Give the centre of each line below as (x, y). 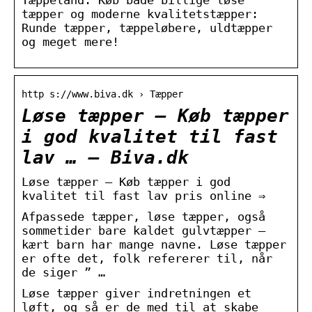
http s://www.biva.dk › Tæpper (102, 94)
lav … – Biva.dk (105, 157)
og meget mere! (70, 41)
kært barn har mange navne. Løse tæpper (154, 244)
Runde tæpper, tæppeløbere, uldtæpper (147, 28)
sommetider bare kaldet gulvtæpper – (143, 230)
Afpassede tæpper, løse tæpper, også (143, 216)
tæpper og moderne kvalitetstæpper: (140, 14)
